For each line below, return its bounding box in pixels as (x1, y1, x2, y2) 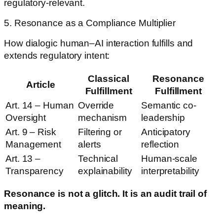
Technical (78, 153, 118, 164)
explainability (78, 165, 132, 176)
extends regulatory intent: (4, 50, 110, 61)
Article (26, 79, 55, 90)
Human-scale (141, 153, 197, 164)
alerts (78, 139, 101, 149)
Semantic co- (141, 100, 196, 110)
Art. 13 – (5, 153, 41, 164)
